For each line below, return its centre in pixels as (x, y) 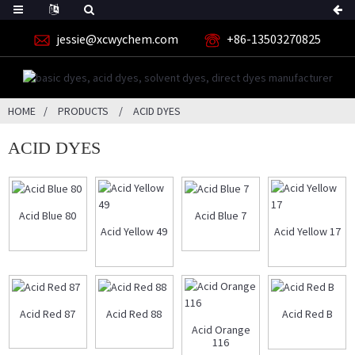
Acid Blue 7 (221, 216)
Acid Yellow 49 (134, 232)
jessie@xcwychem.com (118, 39)
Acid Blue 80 (48, 216)
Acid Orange (221, 329)
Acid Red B (307, 314)
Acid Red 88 (134, 314)
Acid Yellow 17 (307, 232)
